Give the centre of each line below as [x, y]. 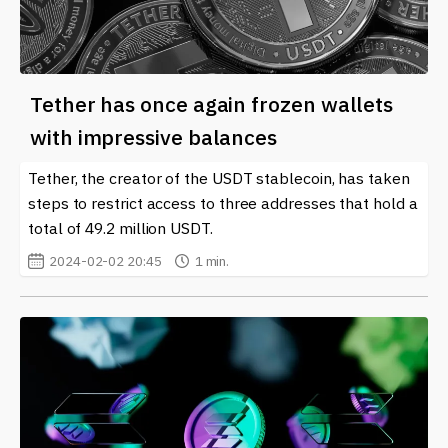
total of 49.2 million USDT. [120, 227]
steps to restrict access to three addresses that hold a [223, 202]
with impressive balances [154, 136]
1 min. [212, 260]
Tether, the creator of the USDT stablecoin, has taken [219, 177]
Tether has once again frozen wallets [212, 103]
